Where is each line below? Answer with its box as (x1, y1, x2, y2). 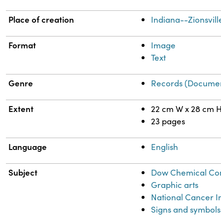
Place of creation (8, 13, 74, 26)
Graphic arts (151, 179, 199, 191)
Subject (8, 166, 38, 179)
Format (8, 39, 37, 51)
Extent (8, 103, 34, 115)
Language (8, 141, 47, 153)
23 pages (151, 115, 185, 127)
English (151, 141, 179, 153)
